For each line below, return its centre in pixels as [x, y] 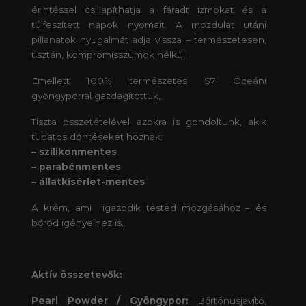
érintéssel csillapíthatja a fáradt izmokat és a [149, 10]
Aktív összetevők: [77, 275]
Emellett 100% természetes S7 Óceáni [149, 81]
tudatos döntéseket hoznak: [97, 137]
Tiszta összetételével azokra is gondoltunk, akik [149, 122]
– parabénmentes [76, 167]
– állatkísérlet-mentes [88, 182]
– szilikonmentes [74, 152]
